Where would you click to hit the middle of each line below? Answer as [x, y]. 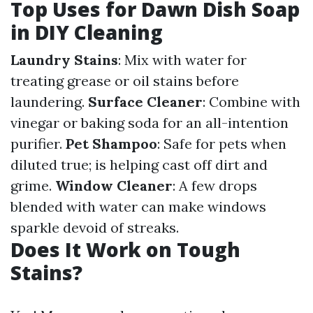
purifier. [38, 144]
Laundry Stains [64, 60]
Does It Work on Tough [125, 249]
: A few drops [215, 185]
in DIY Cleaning [87, 32]
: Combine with [252, 102]
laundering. [49, 102]
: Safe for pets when [222, 144]
